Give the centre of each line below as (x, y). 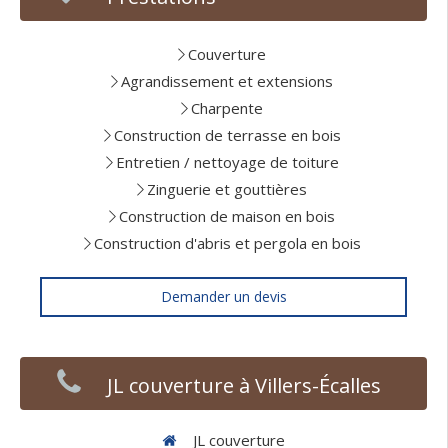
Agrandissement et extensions (227, 81)
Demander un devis (223, 296)
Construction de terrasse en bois (227, 135)
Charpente (227, 108)
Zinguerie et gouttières (227, 189)
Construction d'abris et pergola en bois (227, 243)
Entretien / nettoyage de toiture (227, 162)
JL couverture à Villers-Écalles (244, 385)
